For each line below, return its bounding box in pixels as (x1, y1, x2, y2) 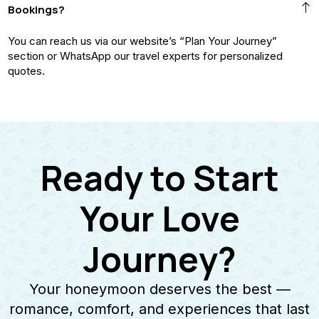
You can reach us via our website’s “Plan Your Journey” (8, 33, 277, 48)
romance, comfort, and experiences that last (9, 300, 310, 318)
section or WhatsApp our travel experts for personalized (8, 48, 283, 63)
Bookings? (8, 1, 65, 17)
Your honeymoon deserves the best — (28, 280, 291, 298)
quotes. (8, 63, 45, 78)
